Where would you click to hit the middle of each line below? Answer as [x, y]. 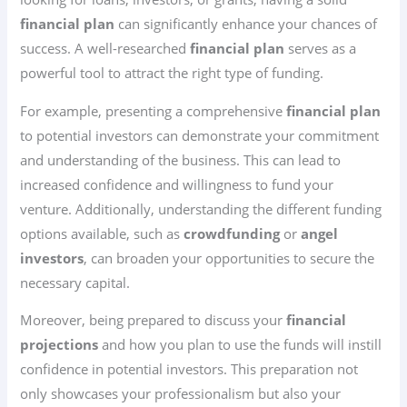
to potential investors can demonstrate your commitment [200, 135]
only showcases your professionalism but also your [181, 394]
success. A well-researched [105, 49]
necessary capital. [75, 282]
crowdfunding [232, 233]
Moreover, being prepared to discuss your [154, 320]
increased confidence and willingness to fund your [177, 184]
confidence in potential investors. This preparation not [189, 369]
